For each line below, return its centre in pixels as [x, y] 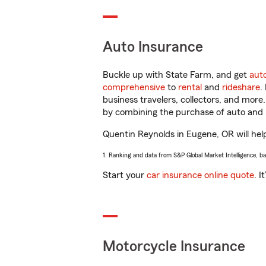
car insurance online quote [200, 175]
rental [190, 87]
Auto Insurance [153, 47]
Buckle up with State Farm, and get [176, 75]
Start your [125, 175]
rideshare [241, 87]
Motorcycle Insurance [174, 247]
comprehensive [134, 87]
